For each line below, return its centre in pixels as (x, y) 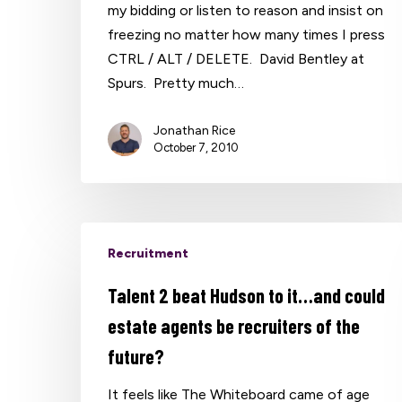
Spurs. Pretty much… (176, 83)
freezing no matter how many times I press (247, 34)
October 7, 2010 (197, 147)
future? (136, 356)
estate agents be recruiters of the (234, 325)
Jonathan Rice (195, 130)
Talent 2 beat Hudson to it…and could (247, 295)
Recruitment (149, 253)
